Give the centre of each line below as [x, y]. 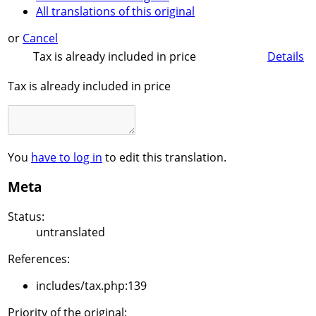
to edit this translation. [164, 157]
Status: [26, 217]
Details [286, 56]
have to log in [67, 157]
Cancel [40, 38]
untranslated [71, 232]
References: [39, 259]
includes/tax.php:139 [91, 286]
